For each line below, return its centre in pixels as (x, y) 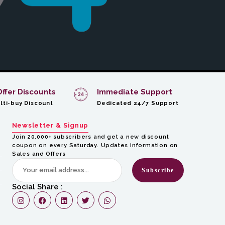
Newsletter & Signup (50, 125)
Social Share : (37, 187)
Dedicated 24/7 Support (138, 103)
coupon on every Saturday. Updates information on (95, 145)
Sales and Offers (39, 154)
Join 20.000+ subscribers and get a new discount (90, 137)
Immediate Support (135, 92)
